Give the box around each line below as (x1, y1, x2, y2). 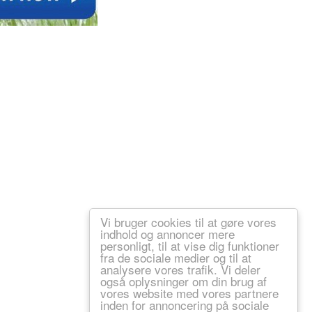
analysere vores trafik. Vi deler (100, 260, 260, 278)
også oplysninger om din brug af (100, 272, 267, 290)
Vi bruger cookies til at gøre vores (100, 213, 276, 231)
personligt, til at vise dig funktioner (100, 237, 279, 254)
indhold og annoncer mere (100, 225, 235, 242)
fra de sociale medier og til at (100, 249, 251, 266)
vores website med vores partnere (100, 284, 279, 302)
